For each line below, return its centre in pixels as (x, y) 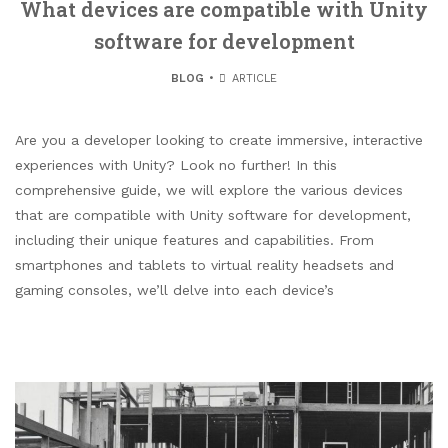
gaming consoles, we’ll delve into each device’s (174, 290)
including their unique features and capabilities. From (194, 240)
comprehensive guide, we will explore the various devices (209, 190)
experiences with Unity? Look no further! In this (176, 165)
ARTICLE (253, 79)
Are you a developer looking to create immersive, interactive (219, 140)
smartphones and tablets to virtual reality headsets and (204, 265)
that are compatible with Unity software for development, (213, 215)
